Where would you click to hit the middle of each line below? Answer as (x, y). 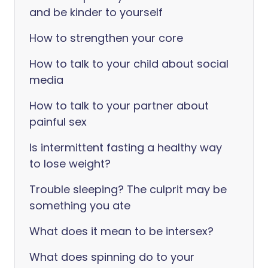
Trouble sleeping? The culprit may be (128, 189)
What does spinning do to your (112, 257)
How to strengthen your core (106, 38)
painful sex (58, 122)
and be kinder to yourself (96, 12)
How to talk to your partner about (119, 106)
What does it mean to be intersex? (121, 231)
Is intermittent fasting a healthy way (126, 147)
